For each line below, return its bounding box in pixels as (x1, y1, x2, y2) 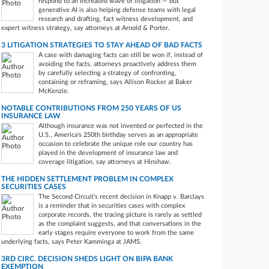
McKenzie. (38, 88, 70, 94)
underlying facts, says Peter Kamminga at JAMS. (1, 238, 142, 245)
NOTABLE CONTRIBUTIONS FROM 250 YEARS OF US (1, 104, 182, 112)
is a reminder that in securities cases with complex (38, 202, 186, 209)
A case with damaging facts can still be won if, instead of (38, 52, 204, 58)
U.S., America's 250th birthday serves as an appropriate (38, 131, 199, 138)
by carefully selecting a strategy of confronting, (38, 70, 177, 76)
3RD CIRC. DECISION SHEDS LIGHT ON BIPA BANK (1, 255, 174, 262)
